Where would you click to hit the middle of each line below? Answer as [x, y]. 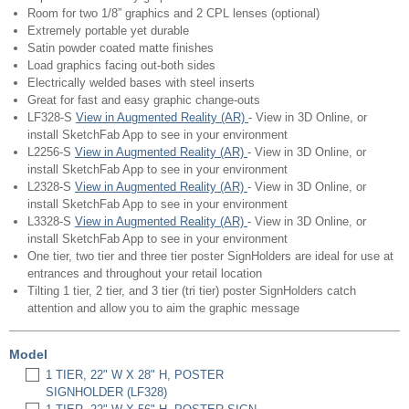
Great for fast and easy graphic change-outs [144, 100]
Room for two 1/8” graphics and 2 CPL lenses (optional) [173, 13]
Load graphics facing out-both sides [121, 65]
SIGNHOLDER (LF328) [106, 392]
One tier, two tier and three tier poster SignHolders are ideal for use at [210, 256]
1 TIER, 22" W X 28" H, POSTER [135, 375]
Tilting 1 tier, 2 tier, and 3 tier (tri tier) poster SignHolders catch [192, 291]
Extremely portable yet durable [108, 31]
